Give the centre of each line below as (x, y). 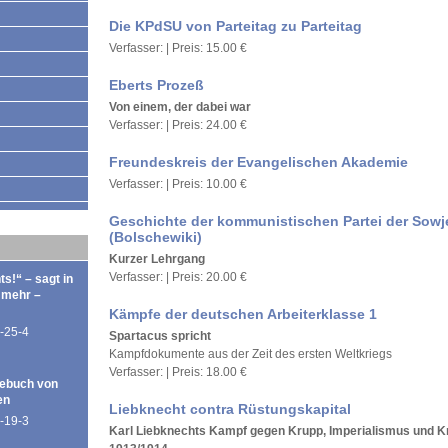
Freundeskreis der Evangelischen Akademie (258, 162)
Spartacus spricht (160, 336)
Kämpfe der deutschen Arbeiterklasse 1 (243, 314)
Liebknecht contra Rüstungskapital (230, 409)
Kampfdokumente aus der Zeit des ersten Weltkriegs (250, 354)
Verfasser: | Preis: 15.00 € (178, 48)
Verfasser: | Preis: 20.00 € (178, 277)
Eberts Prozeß (156, 85)
